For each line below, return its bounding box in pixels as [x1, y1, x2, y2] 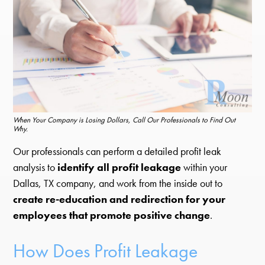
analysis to [13, 160, 58, 175]
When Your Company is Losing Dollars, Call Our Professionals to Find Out [13, 114, 236, 125]
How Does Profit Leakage [13, 238, 198, 263]
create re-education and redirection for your [13, 192, 226, 207]
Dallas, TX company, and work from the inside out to [13, 176, 223, 191]
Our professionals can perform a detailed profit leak [13, 144, 222, 159]
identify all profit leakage [57, 160, 182, 175]
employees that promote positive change [13, 208, 211, 223]
